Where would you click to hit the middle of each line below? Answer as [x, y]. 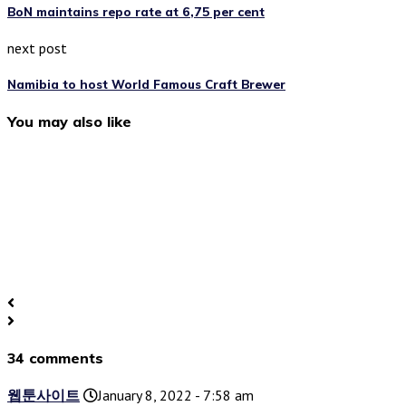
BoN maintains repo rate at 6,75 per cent [136, 12]
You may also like [69, 121]
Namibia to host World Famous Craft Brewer [146, 85]
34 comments [55, 358]
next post [37, 48]
